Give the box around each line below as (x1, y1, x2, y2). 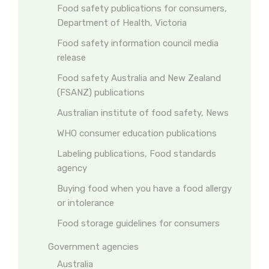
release (57, 52, 86, 63)
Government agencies (48, 241, 139, 252)
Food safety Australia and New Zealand (57, 73, 221, 83)
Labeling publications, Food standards (57, 148, 216, 159)
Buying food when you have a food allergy (57, 183, 232, 194)
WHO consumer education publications (57, 128, 217, 139)
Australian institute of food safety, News (57, 107, 229, 118)
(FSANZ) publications (57, 87, 145, 98)
